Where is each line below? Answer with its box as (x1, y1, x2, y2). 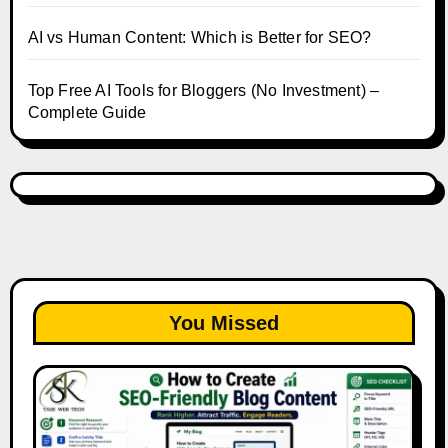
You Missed (169, 311, 279, 334)
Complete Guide (27, 103, 147, 121)
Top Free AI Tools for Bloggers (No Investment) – (27, 81, 380, 99)
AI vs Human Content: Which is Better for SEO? (27, 28, 372, 46)
